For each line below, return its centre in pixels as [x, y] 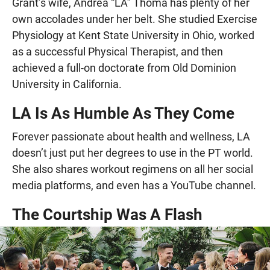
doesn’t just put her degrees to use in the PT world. [133, 152]
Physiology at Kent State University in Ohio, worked [133, 35]
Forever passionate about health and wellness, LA [131, 136]
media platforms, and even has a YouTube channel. [134, 185]
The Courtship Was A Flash [107, 214]
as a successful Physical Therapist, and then [118, 51]
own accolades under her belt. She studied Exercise [135, 19]
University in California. [67, 84]
